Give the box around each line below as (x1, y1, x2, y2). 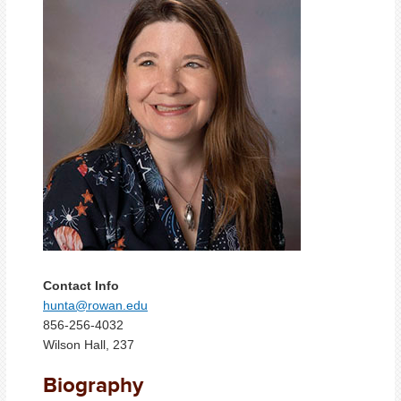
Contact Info (43, 278, 119, 294)
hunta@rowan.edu (43, 298, 148, 313)
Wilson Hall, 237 (43, 337, 134, 353)
